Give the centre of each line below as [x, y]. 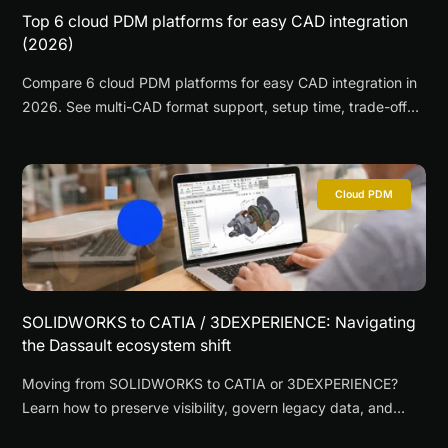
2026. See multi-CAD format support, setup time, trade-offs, [220, 107]
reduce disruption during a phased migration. [170, 431]
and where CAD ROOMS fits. [116, 131]
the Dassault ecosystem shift [127, 345]
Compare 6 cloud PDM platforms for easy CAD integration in [220, 83]
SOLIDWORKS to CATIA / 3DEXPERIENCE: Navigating [219, 322]
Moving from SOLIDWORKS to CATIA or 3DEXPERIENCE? [210, 383]
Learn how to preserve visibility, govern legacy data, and [208, 407]
